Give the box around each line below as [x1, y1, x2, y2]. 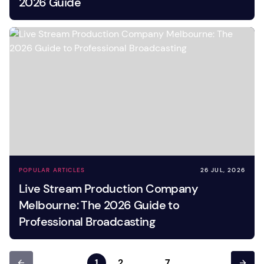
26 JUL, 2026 [200, 166, 245, 174]
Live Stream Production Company [19, 181, 198, 196]
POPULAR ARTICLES [19, 166, 85, 174]
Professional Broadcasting [19, 214, 155, 229]
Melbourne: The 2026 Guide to [19, 197, 180, 213]
